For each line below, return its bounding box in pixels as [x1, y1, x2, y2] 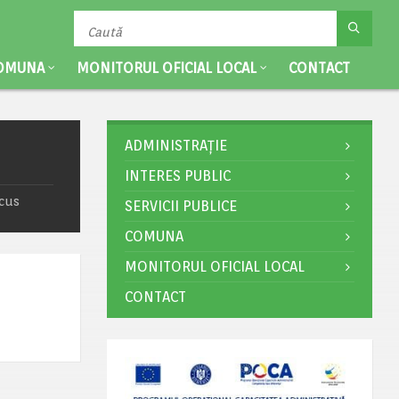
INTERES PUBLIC [124, 167, 231, 184]
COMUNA [124, 228, 183, 245]
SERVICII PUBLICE [124, 198, 237, 215]
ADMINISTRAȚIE [124, 137, 227, 154]
